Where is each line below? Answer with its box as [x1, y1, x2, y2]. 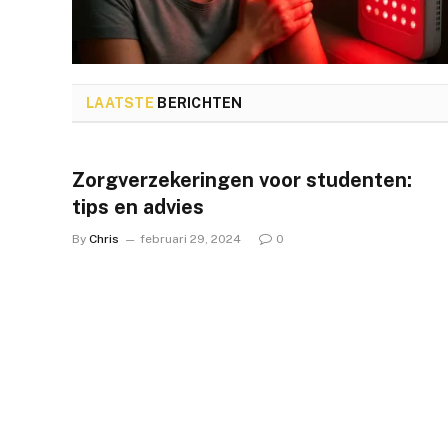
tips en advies [72, 194, 204, 219]
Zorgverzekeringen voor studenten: [72, 167, 412, 192]
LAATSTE [86, 94, 154, 111]
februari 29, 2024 [140, 231, 241, 246]
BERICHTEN [153, 94, 243, 111]
